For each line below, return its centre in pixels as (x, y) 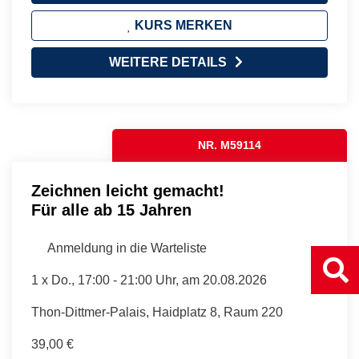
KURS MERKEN (182, 25)
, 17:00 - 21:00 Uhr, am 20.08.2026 (169, 280)
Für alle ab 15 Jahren (111, 210)
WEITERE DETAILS (167, 62)
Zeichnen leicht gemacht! (128, 190)
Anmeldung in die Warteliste (126, 248)
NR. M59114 (230, 145)
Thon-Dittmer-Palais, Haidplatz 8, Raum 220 (157, 312)
